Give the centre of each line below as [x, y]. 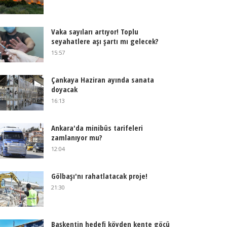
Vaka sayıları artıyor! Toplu [94, 31]
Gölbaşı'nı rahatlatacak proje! [99, 176]
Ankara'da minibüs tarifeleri [97, 128]
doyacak [64, 89]
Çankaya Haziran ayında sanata [102, 80]
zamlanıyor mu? [77, 137]
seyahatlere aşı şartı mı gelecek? [105, 41]
